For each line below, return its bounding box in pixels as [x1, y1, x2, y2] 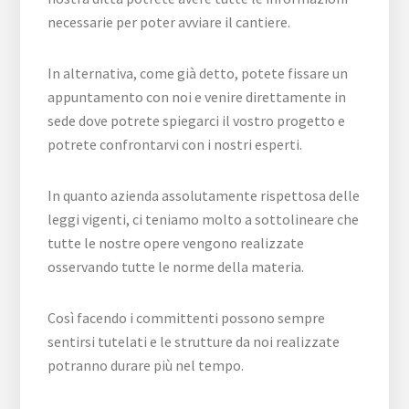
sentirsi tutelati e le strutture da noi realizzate [47, 332, 341, 351]
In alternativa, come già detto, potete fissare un [47, 64, 349, 82]
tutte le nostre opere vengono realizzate [47, 234, 305, 252]
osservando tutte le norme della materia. [47, 257, 305, 276]
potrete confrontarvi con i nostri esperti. [47, 135, 303, 153]
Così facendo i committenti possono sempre [47, 309, 326, 327]
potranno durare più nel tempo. [47, 356, 245, 374]
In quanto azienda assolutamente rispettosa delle [47, 186, 361, 204]
